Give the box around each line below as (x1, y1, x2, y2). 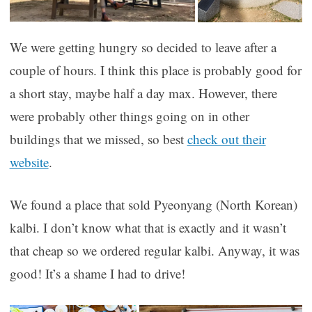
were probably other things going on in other (9, 107, 249, 125)
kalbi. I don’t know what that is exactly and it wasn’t (9, 219, 286, 237)
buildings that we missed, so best (9, 130, 187, 148)
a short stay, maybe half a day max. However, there (9, 84, 277, 102)
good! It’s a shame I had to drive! (9, 265, 185, 283)
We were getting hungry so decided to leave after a (9, 38, 276, 56)
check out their (187, 130, 266, 148)
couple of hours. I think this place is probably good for (9, 61, 302, 79)
